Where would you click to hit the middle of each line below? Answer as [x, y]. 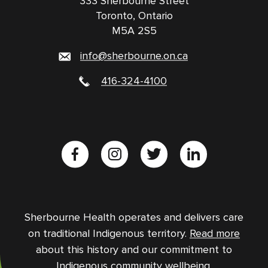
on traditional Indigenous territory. [109, 233]
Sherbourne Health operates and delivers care [134, 217]
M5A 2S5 [134, 31]
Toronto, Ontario [134, 16]
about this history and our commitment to [134, 249]
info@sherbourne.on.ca [134, 56]
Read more [215, 233]
